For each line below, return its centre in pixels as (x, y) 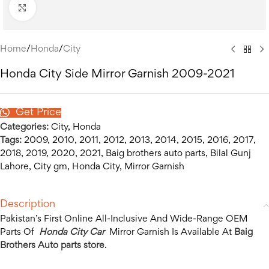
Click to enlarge (66, 7)
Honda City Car (73, 232)
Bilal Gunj (231, 154)
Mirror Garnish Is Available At (169, 232)
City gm (50, 167)
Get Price (37, 113)
